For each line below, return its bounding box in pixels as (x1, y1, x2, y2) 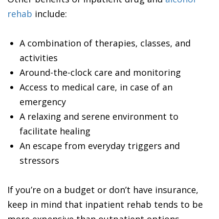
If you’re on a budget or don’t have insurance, (7, 184, 198, 196)
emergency (20, 96, 66, 108)
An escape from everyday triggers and (20, 140, 180, 152)
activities (20, 52, 58, 64)
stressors (20, 154, 59, 166)
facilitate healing (20, 125, 90, 137)
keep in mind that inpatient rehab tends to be (7, 198, 203, 210)
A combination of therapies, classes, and (20, 37, 191, 49)
